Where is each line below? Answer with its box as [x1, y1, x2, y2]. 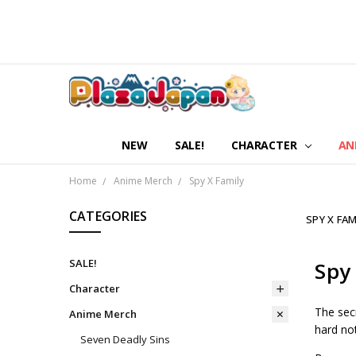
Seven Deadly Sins [79, 331, 170, 346]
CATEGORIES [68, 207, 148, 225]
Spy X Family [188, 174, 244, 188]
